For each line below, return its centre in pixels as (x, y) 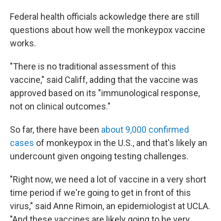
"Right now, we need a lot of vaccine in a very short (108, 179)
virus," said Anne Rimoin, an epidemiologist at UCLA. (110, 206)
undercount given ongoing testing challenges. (99, 156)
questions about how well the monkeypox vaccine (108, 30)
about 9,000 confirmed (145, 129)
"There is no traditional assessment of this (93, 66)
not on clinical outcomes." (60, 106)
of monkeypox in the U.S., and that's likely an (121, 143)
